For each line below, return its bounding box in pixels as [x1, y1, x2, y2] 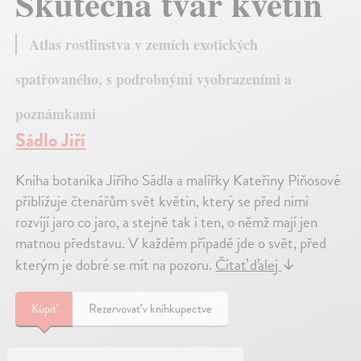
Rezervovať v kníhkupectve [89, 299, 213, 317]
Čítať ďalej [215, 252, 282, 276]
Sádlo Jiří [15, 125, 86, 155]
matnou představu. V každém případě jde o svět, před [15, 230, 327, 255]
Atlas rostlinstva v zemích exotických [29, 33, 259, 55]
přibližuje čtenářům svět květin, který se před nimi [15, 189, 309, 213]
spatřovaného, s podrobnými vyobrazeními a [15, 68, 293, 89]
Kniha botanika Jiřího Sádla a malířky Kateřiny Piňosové [15, 168, 342, 192]
